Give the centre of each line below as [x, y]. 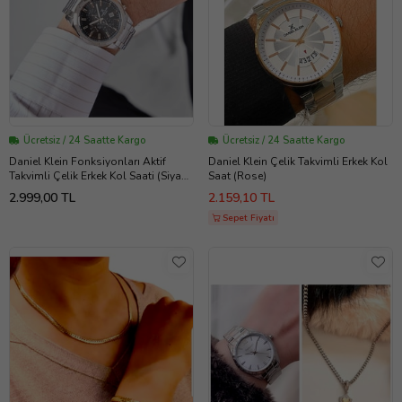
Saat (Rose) [237, 176]
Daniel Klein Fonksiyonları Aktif [87, 162]
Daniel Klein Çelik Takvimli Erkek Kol [298, 162]
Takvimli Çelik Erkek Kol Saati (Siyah [98, 176]
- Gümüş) [32, 191]
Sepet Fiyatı [249, 218]
